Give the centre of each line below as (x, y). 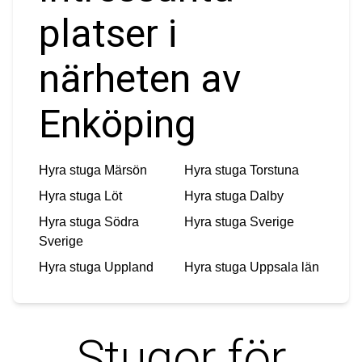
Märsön (126, 170)
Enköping (118, 124)
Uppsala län (284, 267)
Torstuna (274, 170)
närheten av (140, 78)
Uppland (129, 267)
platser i (108, 33)
